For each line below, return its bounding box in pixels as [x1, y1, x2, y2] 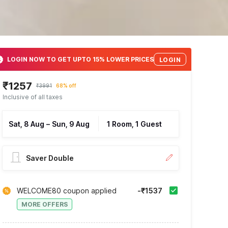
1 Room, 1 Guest [106, 120, 162, 128]
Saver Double [25, 154, 74, 162]
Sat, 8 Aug [8, 120, 44, 128]
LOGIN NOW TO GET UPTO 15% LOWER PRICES [7, 55, 154, 63]
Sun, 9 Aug [51, 120, 90, 128]
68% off [55, 82, 76, 89]
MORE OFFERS [21, 201, 68, 208]
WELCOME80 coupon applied [16, 186, 117, 195]
